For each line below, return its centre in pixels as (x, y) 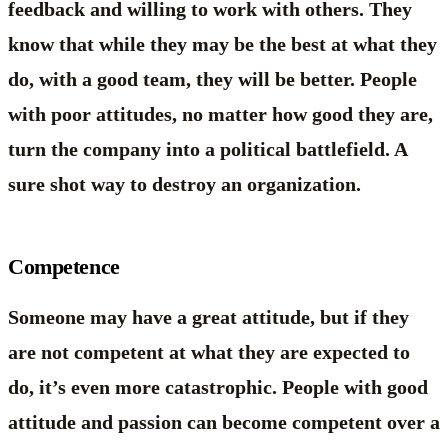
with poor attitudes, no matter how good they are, (220, 113)
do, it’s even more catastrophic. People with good (218, 386)
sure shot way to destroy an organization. (184, 183)
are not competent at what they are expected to (209, 351)
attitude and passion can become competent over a (224, 421)
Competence (64, 266)
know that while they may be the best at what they (222, 43)
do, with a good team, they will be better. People (212, 78)
